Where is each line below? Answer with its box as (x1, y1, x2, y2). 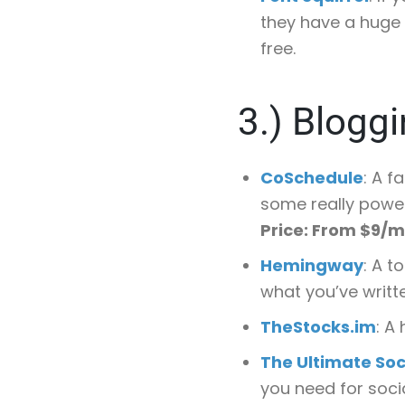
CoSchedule (260, 166, 363, 189)
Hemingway (260, 254, 363, 277)
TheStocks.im (260, 316, 376, 338)
